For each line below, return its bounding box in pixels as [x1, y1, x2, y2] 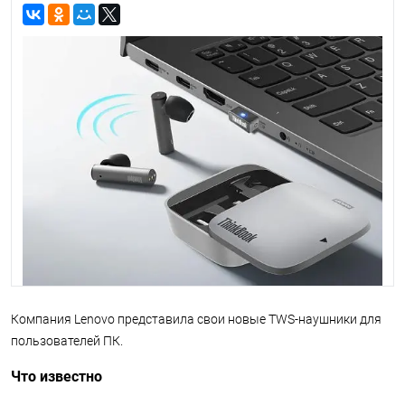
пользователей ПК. [11, 334, 123, 348]
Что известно [11, 368, 102, 385]
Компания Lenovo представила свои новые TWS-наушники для [11, 312, 381, 326]
